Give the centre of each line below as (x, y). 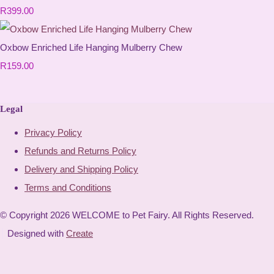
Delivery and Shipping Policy (81, 169)
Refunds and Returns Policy (80, 151)
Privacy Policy (53, 133)
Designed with (37, 234)
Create (80, 234)
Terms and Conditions (68, 188)
